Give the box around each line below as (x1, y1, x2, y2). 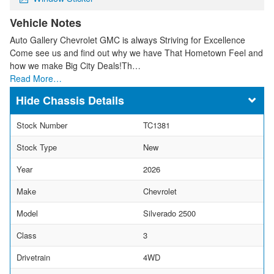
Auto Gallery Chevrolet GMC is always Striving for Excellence (10, 33, 245, 46)
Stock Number (17, 119, 67, 131)
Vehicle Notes (10, 14, 81, 31)
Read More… (10, 72, 62, 84)
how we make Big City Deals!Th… (10, 59, 141, 72)
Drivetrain (17, 251, 50, 263)
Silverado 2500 (143, 207, 196, 219)
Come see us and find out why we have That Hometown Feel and (10, 46, 263, 59)
